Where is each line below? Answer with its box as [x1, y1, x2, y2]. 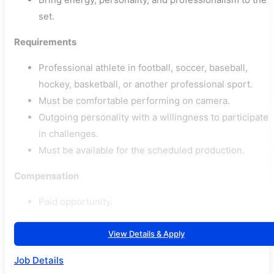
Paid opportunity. [39, 196, 113, 207]
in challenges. [39, 128, 98, 139]
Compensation [14, 170, 79, 182]
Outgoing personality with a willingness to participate [39, 111, 268, 123]
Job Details [14, 254, 64, 266]
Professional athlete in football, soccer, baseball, [39, 62, 248, 73]
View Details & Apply [108, 229, 185, 239]
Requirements [14, 36, 76, 48]
